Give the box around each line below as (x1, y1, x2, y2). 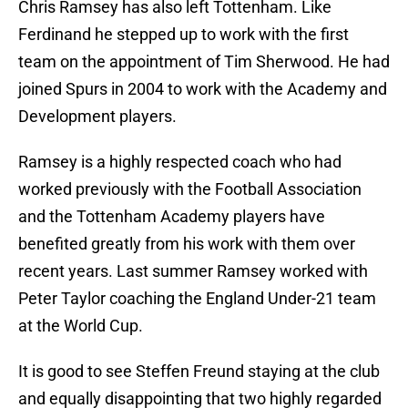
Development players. (18, 107, 177, 127)
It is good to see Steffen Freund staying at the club (18, 362, 380, 382)
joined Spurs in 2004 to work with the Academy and (18, 79, 387, 99)
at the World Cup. (18, 316, 143, 336)
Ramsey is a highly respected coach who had (18, 152, 342, 172)
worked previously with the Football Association (18, 179, 362, 199)
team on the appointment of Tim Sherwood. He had (18, 52, 390, 72)
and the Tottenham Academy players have (18, 207, 325, 227)
